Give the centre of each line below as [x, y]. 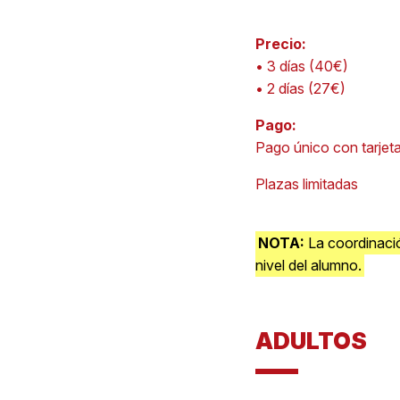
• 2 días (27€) [300, 88]
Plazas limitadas [306, 184]
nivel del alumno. [308, 265]
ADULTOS [311, 341]
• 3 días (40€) [301, 66]
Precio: [280, 44]
